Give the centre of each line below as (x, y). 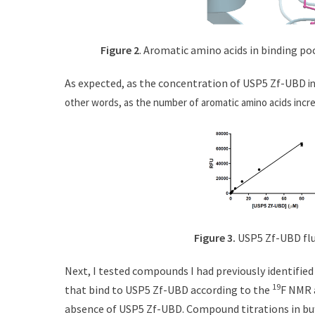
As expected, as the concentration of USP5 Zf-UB (182, 83)
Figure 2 (120, 50)
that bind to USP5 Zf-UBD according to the (168, 289)
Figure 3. (214, 237)
